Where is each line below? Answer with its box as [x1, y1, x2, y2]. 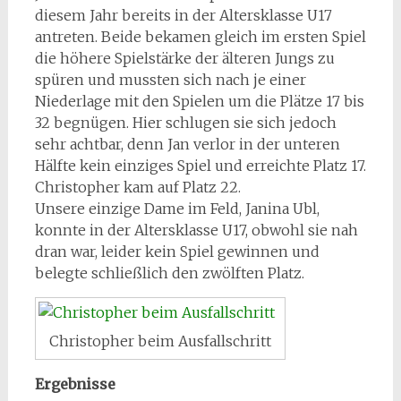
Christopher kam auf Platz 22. [34, 178, 241, 197]
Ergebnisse [34, 374, 115, 393]
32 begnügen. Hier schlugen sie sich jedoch [34, 114, 337, 132]
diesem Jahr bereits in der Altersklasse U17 [34, 6, 332, 25]
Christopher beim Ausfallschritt [48, 331, 271, 350]
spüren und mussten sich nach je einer [34, 71, 306, 90]
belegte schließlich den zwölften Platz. [34, 264, 304, 283]
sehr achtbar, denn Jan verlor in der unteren [34, 135, 340, 154]
